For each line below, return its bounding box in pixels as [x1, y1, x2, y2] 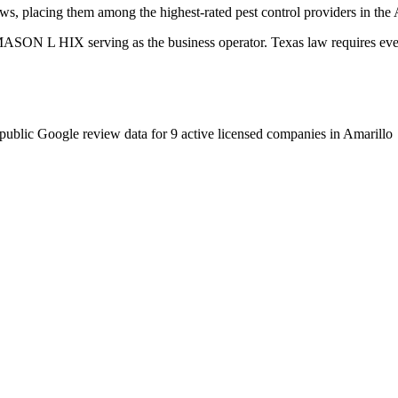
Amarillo [343, 125, 393, 141]
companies [267, 125, 326, 141]
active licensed [178, 125, 263, 141]
